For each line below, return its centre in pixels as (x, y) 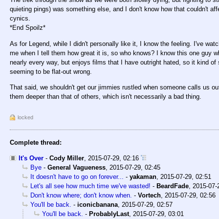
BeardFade (173, 186)
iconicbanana (98, 204)
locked (25, 117)
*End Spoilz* (28, 28)
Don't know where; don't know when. (81, 195)
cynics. (20, 19)
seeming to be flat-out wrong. (51, 71)
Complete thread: (36, 142)
